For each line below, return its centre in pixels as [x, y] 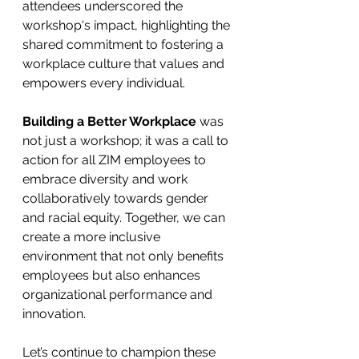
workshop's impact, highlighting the [128, 25]
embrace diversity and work [107, 179]
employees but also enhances [113, 275]
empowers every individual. [105, 83]
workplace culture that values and [125, 64]
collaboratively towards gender [117, 198]
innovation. [56, 314]
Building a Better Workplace [111, 121]
